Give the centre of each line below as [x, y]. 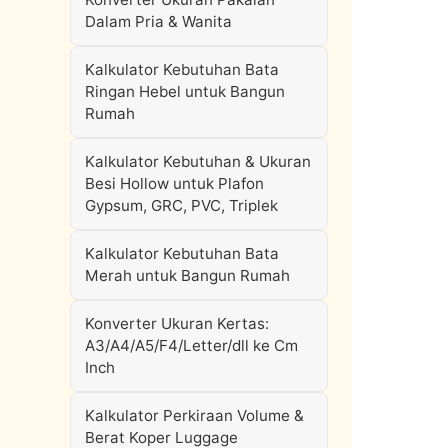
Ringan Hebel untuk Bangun [185, 91]
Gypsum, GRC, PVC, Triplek [181, 205]
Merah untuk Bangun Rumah [187, 275]
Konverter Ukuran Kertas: [177, 323]
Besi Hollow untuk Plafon [174, 183]
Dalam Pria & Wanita [158, 21]
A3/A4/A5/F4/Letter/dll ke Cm [191, 345]
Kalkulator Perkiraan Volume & [194, 415]
